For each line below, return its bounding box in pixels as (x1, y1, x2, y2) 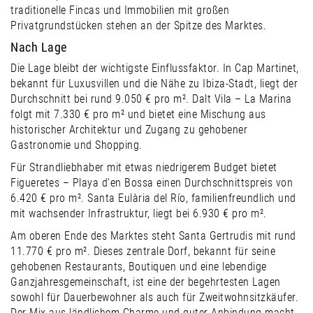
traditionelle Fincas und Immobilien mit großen (10, 3, 229, 17)
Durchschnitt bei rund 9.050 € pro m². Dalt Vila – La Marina (10, 92, 292, 105)
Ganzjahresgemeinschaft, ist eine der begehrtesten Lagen (10, 275, 281, 289)
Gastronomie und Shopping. (10, 138, 143, 152)
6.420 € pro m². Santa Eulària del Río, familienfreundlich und (10, 191, 296, 205)
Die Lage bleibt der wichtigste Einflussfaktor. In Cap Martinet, (10, 61, 299, 75)
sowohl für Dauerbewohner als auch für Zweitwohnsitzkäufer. (10, 290, 298, 304)
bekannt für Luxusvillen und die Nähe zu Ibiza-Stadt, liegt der (10, 76, 298, 90)
